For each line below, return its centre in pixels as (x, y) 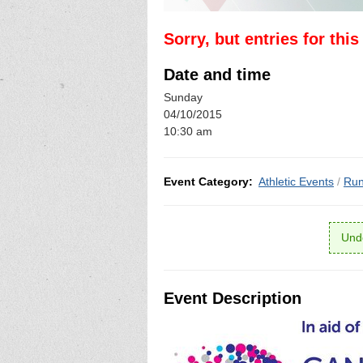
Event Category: (208, 181)
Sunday (183, 98)
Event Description (233, 298)
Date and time (217, 74)
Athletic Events (296, 181)
